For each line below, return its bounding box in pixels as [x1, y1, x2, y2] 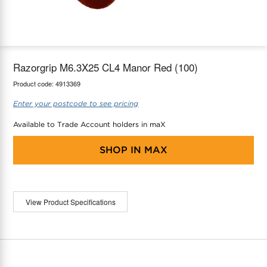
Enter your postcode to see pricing [13, 98, 138, 108]
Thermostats [23, 18, 63, 29]
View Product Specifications [25, 196, 116, 207]
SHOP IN [100, 144, 141, 156]
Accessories [23, 45, 63, 55]
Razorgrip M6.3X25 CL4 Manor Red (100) [13, 59, 198, 74]
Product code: [13, 78, 55, 88]
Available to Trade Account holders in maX [13, 119, 166, 129]
